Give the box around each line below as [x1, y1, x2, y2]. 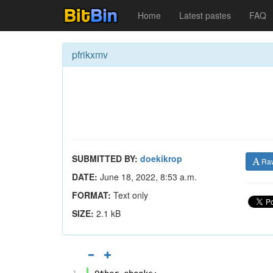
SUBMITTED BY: [72, 152, 138, 165]
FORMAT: [72, 189, 111, 201]
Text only [111, 189, 148, 201]
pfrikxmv [72, 48, 108, 62]
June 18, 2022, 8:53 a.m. [97, 171, 197, 183]
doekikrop [140, 152, 182, 165]
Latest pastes [179, 9, 231, 21]
